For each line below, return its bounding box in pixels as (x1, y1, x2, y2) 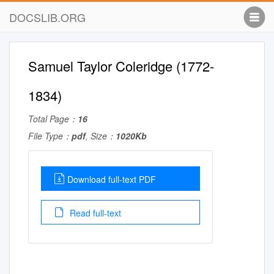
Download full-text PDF (67, 173, 156, 185)
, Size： (86, 130, 116, 142)
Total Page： (28, 113, 78, 125)
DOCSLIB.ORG (9, 9, 86, 25)
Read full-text (67, 207, 121, 219)
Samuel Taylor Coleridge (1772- (28, 56, 214, 75)
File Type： (28, 130, 72, 142)
